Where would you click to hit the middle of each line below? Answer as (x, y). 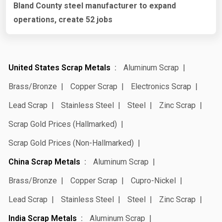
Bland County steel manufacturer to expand (95, 6)
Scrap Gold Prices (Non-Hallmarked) (71, 143)
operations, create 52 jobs (63, 20)
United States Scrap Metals (59, 68)
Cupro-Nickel (153, 181)
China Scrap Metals (44, 162)
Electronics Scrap (161, 87)
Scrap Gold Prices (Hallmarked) (63, 124)
